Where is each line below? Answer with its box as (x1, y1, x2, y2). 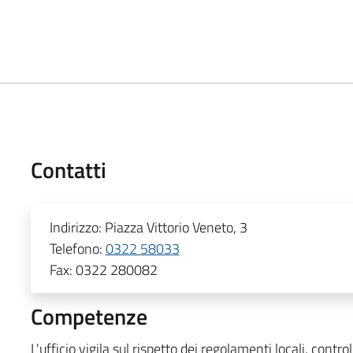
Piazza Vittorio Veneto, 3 (104, 216, 247, 238)
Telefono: (49, 237, 106, 259)
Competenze (30, 299, 147, 333)
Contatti (30, 152, 106, 187)
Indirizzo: (49, 216, 105, 238)
